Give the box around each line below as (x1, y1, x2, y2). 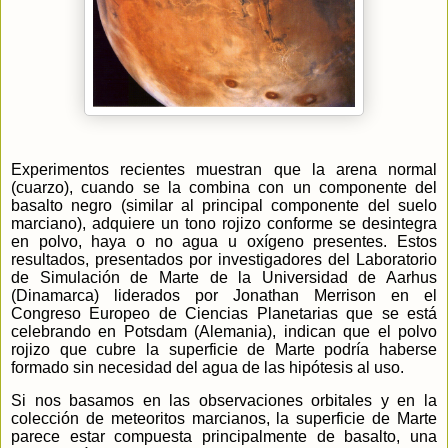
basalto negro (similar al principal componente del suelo (11, 196, 437, 214)
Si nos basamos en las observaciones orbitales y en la (11, 391, 437, 409)
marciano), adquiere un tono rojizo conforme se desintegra (11, 214, 437, 232)
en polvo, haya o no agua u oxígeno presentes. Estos (11, 232, 437, 250)
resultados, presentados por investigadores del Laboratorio (11, 250, 437, 268)
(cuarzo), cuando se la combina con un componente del (11, 178, 437, 196)
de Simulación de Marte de (11, 268, 239, 286)
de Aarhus (347, 268, 437, 286)
